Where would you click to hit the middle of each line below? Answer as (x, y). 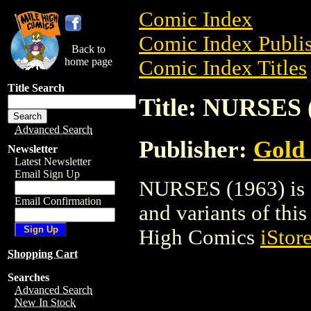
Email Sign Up (47, 174)
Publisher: (196, 149)
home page (89, 61)
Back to (89, 49)
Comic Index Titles (223, 68)
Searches (28, 277)
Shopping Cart (43, 254)
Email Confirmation (58, 201)
